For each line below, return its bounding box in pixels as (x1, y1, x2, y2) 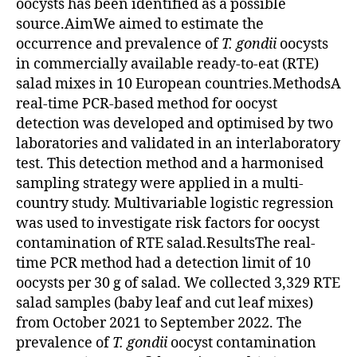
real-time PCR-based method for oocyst (16, 94, 277, 113)
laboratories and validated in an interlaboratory (16, 134, 340, 153)
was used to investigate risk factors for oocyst (16, 214, 320, 233)
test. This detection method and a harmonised (16, 154, 324, 173)
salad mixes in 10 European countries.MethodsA (16, 74, 341, 93)
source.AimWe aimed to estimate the (16, 14, 264, 33)
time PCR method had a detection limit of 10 (16, 253, 311, 273)
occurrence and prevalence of (16, 34, 222, 53)
